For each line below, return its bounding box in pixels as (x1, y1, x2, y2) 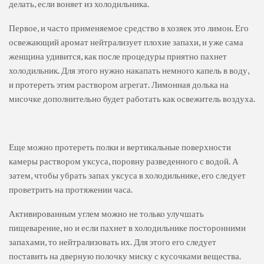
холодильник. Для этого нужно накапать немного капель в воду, (9, 64, 249, 75)
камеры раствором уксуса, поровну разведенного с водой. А (9, 155, 239, 166)
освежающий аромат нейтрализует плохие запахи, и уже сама (9, 36, 243, 47)
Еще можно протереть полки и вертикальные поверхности (9, 141, 231, 152)
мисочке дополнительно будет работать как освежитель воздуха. (9, 93, 255, 104)
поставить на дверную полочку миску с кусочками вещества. (9, 250, 241, 261)
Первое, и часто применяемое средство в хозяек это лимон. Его (9, 22, 249, 33)
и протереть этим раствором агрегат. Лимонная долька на (9, 78, 229, 90)
